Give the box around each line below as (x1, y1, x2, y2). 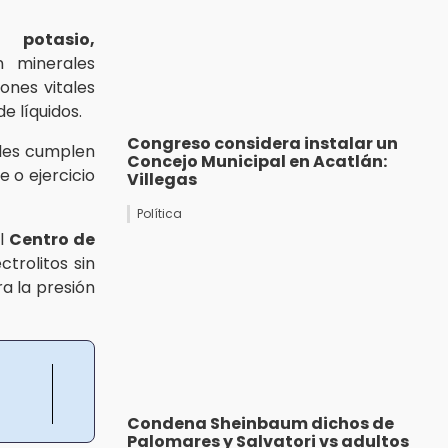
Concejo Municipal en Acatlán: (127, 150, 387, 174)
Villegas (127, 168, 197, 192)
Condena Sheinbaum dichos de (127, 412, 394, 436)
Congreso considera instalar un (127, 132, 398, 156)
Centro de (9, 227, 95, 251)
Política (137, 205, 182, 223)
